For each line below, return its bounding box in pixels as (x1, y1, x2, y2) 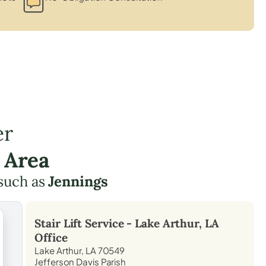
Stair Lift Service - (34, 216, 135, 230)
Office (34, 230, 68, 245)
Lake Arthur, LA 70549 (34, 244, 125, 256)
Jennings (48, 172, 108, 191)
